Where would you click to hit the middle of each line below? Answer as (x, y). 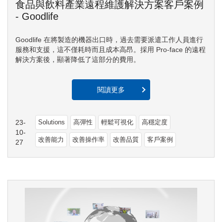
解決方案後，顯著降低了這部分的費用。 (78, 59)
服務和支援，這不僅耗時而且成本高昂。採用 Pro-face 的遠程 (111, 49)
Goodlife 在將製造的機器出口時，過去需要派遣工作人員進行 (109, 39)
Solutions (52, 122)
